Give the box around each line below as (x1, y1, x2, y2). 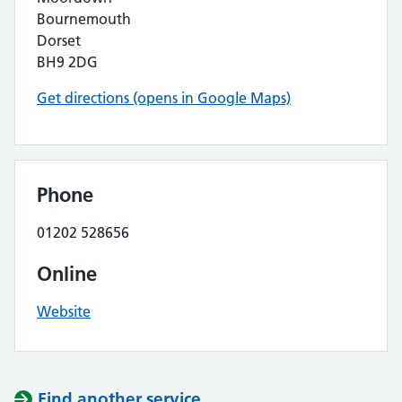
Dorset (37, 31, 81, 49)
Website (37, 302, 91, 320)
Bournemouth (37, 10, 131, 28)
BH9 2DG (37, 53, 98, 71)
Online (37, 261, 97, 286)
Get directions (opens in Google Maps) (37, 89, 291, 107)
